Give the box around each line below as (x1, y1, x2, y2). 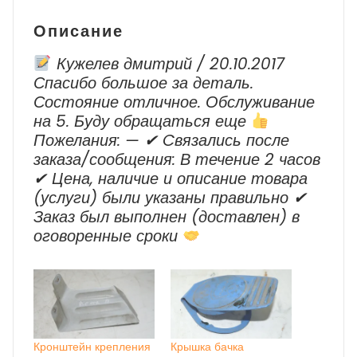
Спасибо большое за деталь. (33, 72, 253, 95)
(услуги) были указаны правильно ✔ (33, 186, 307, 210)
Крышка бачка (171, 339, 244, 355)
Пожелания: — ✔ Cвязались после (33, 129, 289, 152)
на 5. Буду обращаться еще (33, 110, 251, 133)
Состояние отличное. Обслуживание (33, 91, 315, 114)
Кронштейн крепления (33, 339, 151, 355)
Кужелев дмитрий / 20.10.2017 (51, 53, 284, 76)
